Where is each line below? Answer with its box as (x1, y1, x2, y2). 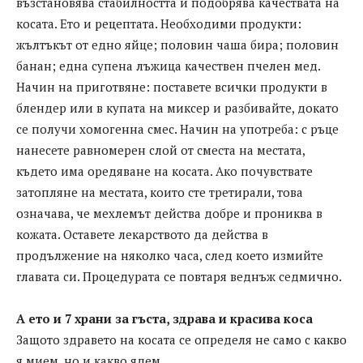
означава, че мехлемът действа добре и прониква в (16, 205, 322, 222)
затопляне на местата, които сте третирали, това (16, 184, 303, 201)
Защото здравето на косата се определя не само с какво (16, 331, 347, 348)
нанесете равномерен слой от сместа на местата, (16, 142, 305, 159)
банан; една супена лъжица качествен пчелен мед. (16, 58, 321, 75)
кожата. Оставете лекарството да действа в (16, 226, 268, 243)
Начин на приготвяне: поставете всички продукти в (16, 79, 327, 96)
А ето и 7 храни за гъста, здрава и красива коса (16, 310, 313, 327)
